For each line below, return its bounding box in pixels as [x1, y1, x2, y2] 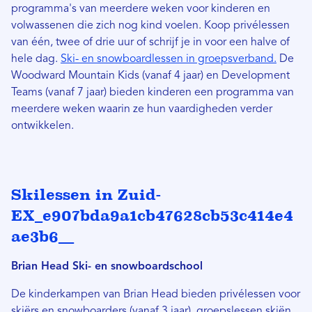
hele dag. [11, 54, 61, 65]
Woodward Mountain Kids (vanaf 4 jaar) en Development [11, 70, 290, 82]
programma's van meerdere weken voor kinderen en [11, 3, 270, 15]
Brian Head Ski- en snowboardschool [11, 261, 203, 273]
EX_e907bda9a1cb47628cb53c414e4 [11, 207, 293, 225]
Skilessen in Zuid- [11, 186, 161, 204]
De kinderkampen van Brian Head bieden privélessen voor [11, 289, 300, 301]
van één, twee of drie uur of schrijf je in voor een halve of [11, 37, 290, 49]
